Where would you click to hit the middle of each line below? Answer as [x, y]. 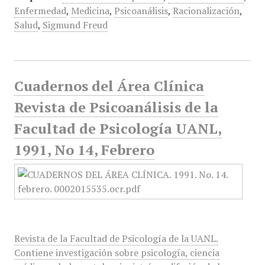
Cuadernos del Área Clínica [109, 86]
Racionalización [206, 11]
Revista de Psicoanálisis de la [116, 107]
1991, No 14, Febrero [84, 150]
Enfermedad [40, 11]
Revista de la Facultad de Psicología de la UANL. [116, 238]
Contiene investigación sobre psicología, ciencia [117, 253]
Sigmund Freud [75, 25]
